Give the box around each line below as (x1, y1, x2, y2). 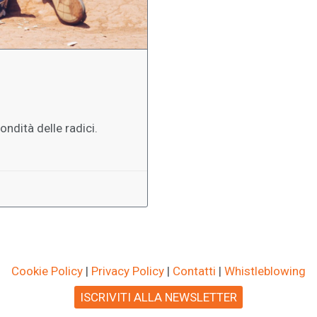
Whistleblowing (224, 263, 306, 278)
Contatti (173, 263, 216, 278)
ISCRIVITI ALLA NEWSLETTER (80, 289, 237, 304)
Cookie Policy (11, 263, 83, 278)
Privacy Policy (91, 263, 164, 278)
